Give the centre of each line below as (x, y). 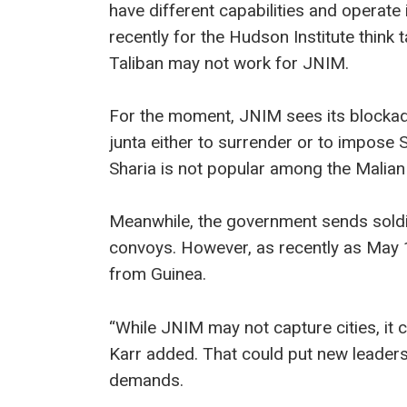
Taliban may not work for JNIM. (228, 63)
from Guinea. (157, 274)
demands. (146, 380)
